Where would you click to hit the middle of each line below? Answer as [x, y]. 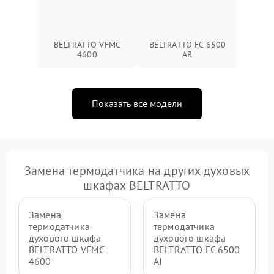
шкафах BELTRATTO [137, 185]
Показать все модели [137, 103]
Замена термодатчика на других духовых [137, 170]
